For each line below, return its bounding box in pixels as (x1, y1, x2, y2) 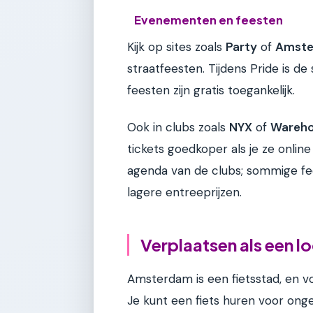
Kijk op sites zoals (127, 38, 226, 54)
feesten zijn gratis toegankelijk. (127, 82, 295, 98)
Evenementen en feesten (134, 12, 284, 27)
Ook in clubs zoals (127, 119, 229, 136)
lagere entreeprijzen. (127, 184, 242, 201)
